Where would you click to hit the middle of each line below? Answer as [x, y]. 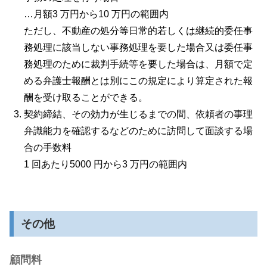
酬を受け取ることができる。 [86, 98]
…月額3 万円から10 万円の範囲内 [96, 14]
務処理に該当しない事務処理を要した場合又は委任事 [138, 48]
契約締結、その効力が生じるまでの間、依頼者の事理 [138, 114]
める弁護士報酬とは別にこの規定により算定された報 [138, 81]
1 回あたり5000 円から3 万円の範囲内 [105, 164]
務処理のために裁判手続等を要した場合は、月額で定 [138, 64]
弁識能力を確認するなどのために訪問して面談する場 [138, 131]
